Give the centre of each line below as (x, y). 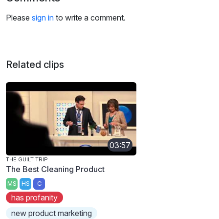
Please (19, 18)
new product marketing (52, 213)
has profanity (35, 197)
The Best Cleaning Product (55, 169)
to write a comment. (90, 18)
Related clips (35, 65)
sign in (43, 18)
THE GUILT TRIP (27, 160)
